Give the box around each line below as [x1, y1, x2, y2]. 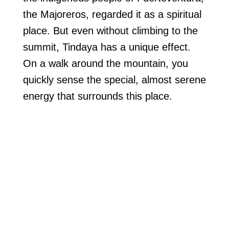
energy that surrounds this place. [22, 90, 172, 102]
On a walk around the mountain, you [22, 58, 188, 70]
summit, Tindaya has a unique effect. [22, 41, 191, 53]
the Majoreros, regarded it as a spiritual [22, 9, 201, 20]
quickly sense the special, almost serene [22, 74, 206, 86]
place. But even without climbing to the [22, 25, 198, 37]
